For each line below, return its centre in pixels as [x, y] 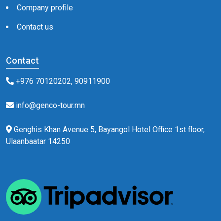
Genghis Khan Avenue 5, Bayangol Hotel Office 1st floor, [109, 129]
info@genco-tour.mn [49, 105]
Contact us [35, 27]
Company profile [45, 8]
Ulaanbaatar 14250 [38, 141]
